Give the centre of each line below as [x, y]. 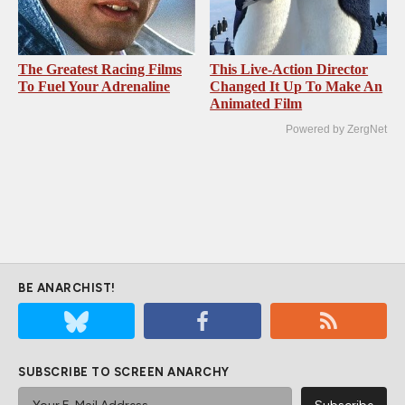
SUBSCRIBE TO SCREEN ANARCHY [124, 372]
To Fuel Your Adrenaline [94, 87]
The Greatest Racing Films [100, 70]
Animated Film [256, 104]
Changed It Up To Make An [297, 87]
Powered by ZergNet [336, 130]
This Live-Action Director [289, 70]
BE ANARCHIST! [67, 288]
